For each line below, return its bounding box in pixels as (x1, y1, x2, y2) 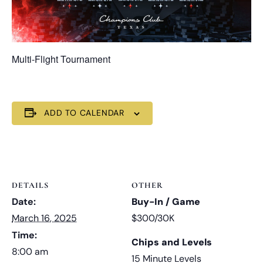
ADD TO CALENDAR (44, 107, 124, 118)
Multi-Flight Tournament (12, 52, 110, 66)
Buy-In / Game (131, 195, 200, 208)
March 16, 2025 (12, 211, 77, 224)
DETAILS (12, 180, 49, 190)
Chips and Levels (131, 235, 212, 248)
